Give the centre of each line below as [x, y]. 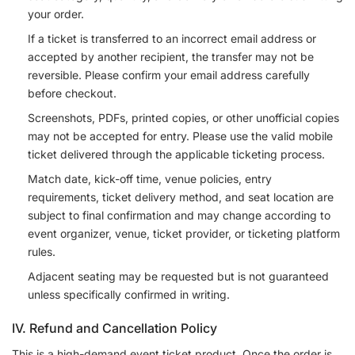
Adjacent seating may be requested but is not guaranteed [178, 277]
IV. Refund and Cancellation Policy [115, 328]
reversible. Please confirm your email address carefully [169, 75]
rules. [42, 252]
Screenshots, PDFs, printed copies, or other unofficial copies [183, 118]
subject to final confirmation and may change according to [179, 216]
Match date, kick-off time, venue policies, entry [150, 179]
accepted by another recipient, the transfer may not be [171, 57]
